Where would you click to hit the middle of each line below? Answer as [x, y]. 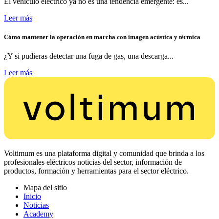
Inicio [32, 196]
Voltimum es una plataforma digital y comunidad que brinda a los [104, 153]
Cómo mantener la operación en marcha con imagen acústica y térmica [102, 37]
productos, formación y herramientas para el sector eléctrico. [96, 171]
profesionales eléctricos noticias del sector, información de [93, 162]
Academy [38, 214]
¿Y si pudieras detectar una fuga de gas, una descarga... [89, 56]
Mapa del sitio [45, 187]
